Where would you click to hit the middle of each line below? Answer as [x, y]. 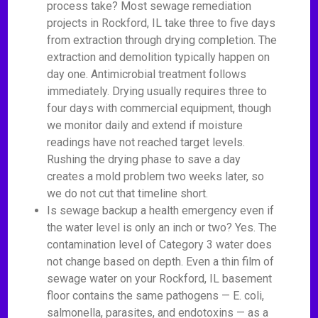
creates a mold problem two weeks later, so [156, 176]
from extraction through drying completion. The [162, 40]
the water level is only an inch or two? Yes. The [162, 227]
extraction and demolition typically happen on [159, 57]
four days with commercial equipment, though [159, 108]
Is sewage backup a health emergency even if [161, 210]
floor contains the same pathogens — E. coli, [156, 296]
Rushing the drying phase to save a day [144, 159]
